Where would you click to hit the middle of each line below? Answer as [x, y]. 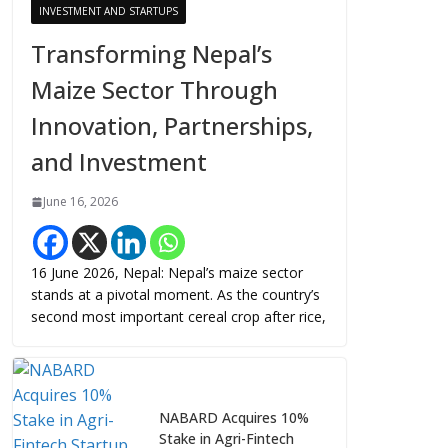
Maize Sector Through [154, 89]
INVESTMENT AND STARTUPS [108, 11]
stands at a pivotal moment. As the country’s [175, 294]
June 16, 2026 [80, 201]
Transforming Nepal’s [151, 53]
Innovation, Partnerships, [172, 125]
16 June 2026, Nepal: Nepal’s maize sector [167, 272]
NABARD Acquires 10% [234, 417]
